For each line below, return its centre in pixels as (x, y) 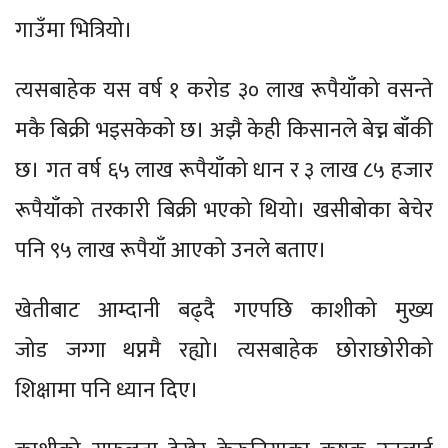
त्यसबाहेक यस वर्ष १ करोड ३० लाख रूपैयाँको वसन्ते (224, 91)
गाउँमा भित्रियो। (74, 31)
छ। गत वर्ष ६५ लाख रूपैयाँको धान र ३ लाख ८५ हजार (224, 171)
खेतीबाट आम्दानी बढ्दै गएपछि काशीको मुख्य (224, 311)
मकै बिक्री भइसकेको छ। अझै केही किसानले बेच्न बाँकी (224, 131)
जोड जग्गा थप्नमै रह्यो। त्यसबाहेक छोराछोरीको (224, 351)
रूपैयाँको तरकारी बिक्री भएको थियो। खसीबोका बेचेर (224, 211)
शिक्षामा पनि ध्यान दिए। (107, 391)
